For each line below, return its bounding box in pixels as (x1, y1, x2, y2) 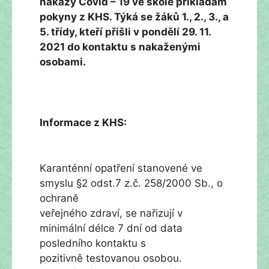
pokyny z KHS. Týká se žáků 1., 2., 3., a (40, 11, 229, 23)
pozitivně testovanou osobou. (40, 252, 182, 264)
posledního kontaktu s (40, 237, 146, 249)
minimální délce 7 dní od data (40, 222, 183, 234)
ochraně (40, 192, 79, 204)
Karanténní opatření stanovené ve (40, 162, 202, 174)
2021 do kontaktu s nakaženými (40, 41, 201, 53)
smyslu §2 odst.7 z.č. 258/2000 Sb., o (40, 177, 223, 189)
